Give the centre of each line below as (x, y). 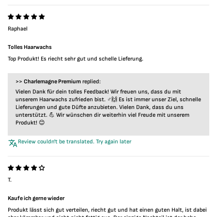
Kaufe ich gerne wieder (36, 198)
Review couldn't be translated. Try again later (75, 142)
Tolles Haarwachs (30, 47)
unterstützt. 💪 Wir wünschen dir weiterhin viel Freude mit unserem (102, 115)
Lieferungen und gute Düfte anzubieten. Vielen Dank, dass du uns (100, 107)
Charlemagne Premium (52, 82)
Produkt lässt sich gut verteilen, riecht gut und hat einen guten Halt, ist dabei (107, 210)
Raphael (18, 29)
